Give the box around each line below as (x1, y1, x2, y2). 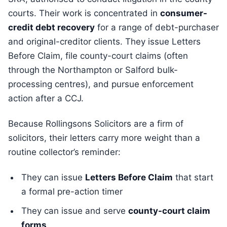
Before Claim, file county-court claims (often (8, 51, 188, 61)
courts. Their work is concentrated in (8, 8, 160, 18)
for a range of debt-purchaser (95, 22, 219, 32)
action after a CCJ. (8, 93, 84, 103)
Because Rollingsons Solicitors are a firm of (8, 119, 183, 129)
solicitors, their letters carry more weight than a (8, 133, 200, 143)
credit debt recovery (8, 22, 95, 32)
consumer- (160, 8, 207, 18)
